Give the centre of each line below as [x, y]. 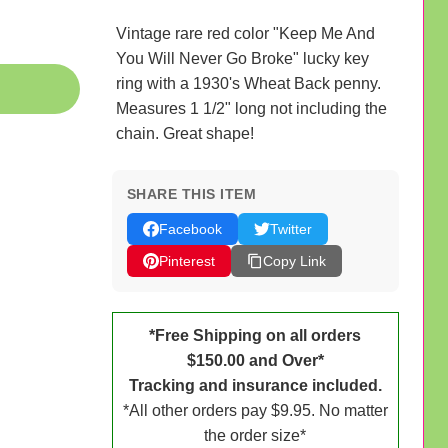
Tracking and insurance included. [255, 385]
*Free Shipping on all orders [255, 335]
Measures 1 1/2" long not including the [251, 108]
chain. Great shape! [184, 133]
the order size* [255, 435]
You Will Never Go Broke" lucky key [242, 58]
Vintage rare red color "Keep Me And [245, 33]
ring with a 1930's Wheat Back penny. [248, 83]
